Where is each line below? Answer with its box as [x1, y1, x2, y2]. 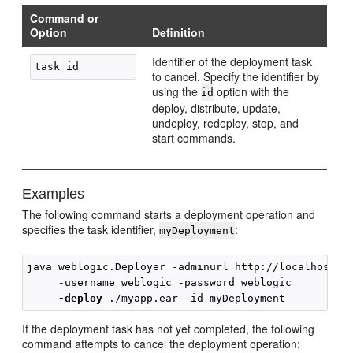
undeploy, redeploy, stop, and [152, 115, 299, 131]
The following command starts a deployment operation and [22, 206, 316, 222]
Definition [152, 24, 206, 40]
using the [152, 84, 202, 99]
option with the [214, 84, 290, 99]
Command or [30, 10, 99, 26]
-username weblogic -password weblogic [27, 277, 299, 288]
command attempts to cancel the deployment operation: [22, 336, 301, 351]
